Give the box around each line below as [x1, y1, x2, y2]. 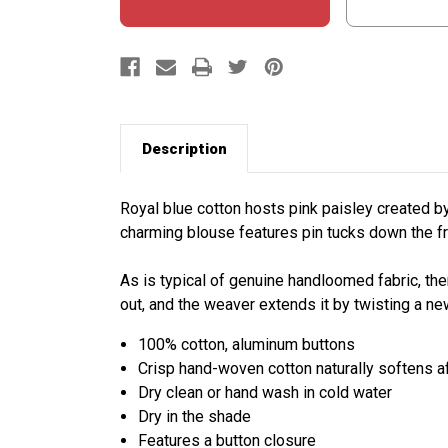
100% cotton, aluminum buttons [138, 335, 356, 355]
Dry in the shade [138, 407, 252, 427]
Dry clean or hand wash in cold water [138, 383, 393, 403]
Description [141, 139, 227, 158]
